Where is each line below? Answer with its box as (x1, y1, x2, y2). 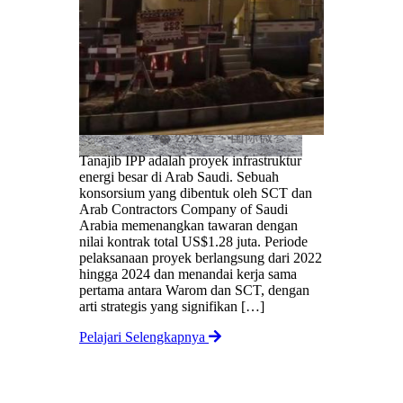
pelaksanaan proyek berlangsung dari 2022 (79, 250, 322, 266)
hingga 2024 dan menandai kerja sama (79, 266, 297, 282)
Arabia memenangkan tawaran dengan (79, 218, 298, 234)
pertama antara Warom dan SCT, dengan (79, 282, 309, 299)
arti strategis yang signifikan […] (79, 299, 264, 315)
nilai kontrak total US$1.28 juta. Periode (79, 234, 308, 250)
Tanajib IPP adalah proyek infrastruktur (79, 153, 301, 169)
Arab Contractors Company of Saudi (79, 201, 288, 218)
